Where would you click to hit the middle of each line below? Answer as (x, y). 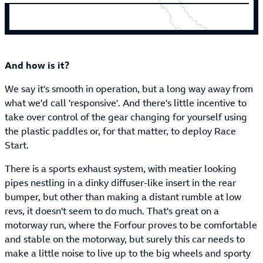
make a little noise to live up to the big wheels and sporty (128, 253)
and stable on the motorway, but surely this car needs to (125, 239)
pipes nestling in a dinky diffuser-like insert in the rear (120, 183)
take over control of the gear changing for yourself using (126, 117)
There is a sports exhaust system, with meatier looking (121, 169)
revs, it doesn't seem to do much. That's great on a (112, 211)
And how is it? (37, 65)
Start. (17, 145)
